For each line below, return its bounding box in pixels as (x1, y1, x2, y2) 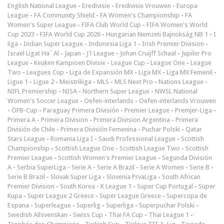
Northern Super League (82, 87, 149, 95)
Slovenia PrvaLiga (106, 172, 156, 180)
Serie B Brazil (7, 172, 45, 180)
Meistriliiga (59, 77, 91, 85)
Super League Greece (99, 191, 161, 199)
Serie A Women (140, 163, 184, 171)
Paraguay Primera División (43, 106, 119, 114)
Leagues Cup (26, 68, 64, 76)
